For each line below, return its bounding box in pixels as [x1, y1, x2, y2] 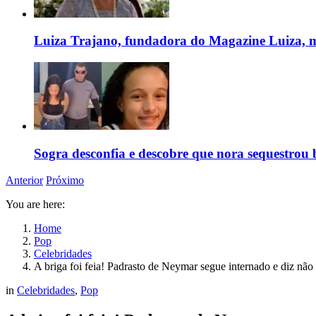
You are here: [6, 198, 65, 211]
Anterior [6, 174, 43, 187]
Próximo [46, 174, 84, 187]
